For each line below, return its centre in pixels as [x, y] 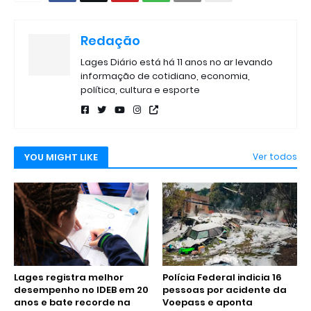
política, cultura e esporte [140, 90]
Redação [110, 40]
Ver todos [275, 156]
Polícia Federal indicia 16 [222, 277]
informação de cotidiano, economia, [165, 76]
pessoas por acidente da [225, 289]
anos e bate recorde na [72, 302]
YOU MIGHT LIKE [61, 157]
